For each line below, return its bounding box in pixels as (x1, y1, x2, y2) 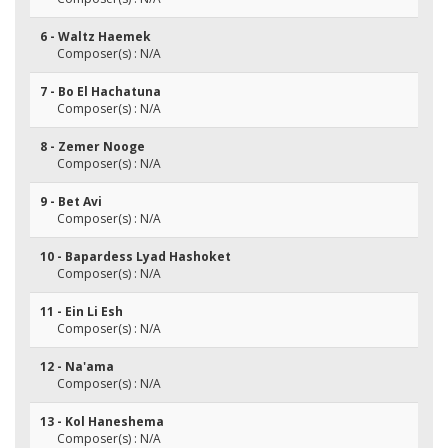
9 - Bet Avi (40, 193, 102, 210)
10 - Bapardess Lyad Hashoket (40, 248, 231, 265)
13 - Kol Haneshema (40, 413, 164, 430)
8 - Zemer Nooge (40, 138, 145, 155)
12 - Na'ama (40, 358, 114, 375)
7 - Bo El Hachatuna (40, 83, 161, 100)
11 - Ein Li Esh (40, 303, 123, 320)
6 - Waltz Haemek (40, 28, 151, 45)
